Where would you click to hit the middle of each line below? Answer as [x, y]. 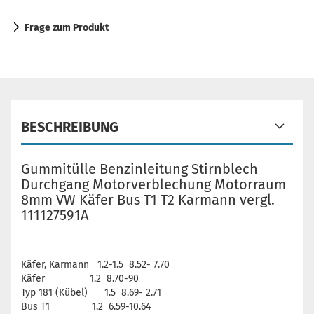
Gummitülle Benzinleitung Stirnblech [139, 169]
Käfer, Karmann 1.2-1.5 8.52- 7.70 [95, 265]
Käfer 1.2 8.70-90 [80, 279]
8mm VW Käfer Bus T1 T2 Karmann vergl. [148, 200]
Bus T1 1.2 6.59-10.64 [86, 307]
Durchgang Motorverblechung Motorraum [153, 184]
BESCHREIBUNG [70, 127]
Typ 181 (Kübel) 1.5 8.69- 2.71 [91, 293]
